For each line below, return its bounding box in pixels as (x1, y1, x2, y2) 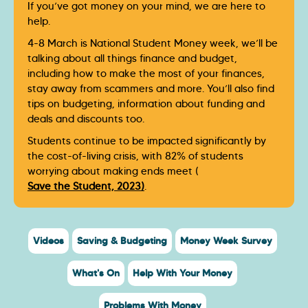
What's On (72, 267, 120, 280)
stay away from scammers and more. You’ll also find (27, 82, 274, 96)
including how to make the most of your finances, (27, 67, 265, 80)
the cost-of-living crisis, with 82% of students (27, 150, 243, 163)
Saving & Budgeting (76, 234, 167, 247)
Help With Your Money (133, 267, 232, 280)
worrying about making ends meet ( (27, 165, 199, 178)
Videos (32, 234, 64, 247)
